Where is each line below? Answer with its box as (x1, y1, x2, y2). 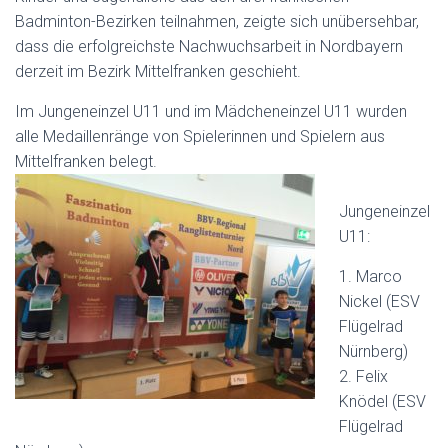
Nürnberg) (339, 342, 408, 361)
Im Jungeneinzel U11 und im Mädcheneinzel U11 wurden (15, 102, 407, 121)
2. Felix (339, 367, 388, 386)
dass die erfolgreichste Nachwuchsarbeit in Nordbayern (15, 37, 403, 56)
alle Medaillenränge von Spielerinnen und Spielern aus (15, 127, 385, 146)
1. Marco (339, 267, 402, 286)
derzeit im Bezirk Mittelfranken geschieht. (15, 62, 301, 81)
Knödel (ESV (339, 392, 426, 411)
